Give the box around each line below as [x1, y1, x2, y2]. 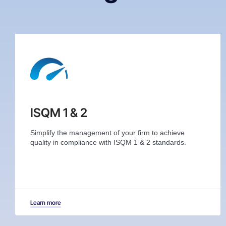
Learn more [30, 199, 61, 207]
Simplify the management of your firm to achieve [30, 129, 185, 137]
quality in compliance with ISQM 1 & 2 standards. [30, 138, 186, 147]
